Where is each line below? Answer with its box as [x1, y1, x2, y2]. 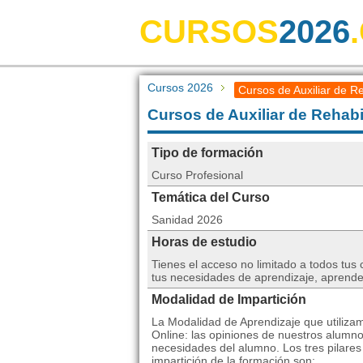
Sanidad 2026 [152, 213, 223, 226]
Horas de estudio [152, 235, 257, 249]
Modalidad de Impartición [152, 293, 306, 306]
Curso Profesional [152, 169, 243, 181]
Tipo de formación [152, 146, 263, 160]
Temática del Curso [152, 190, 270, 204]
